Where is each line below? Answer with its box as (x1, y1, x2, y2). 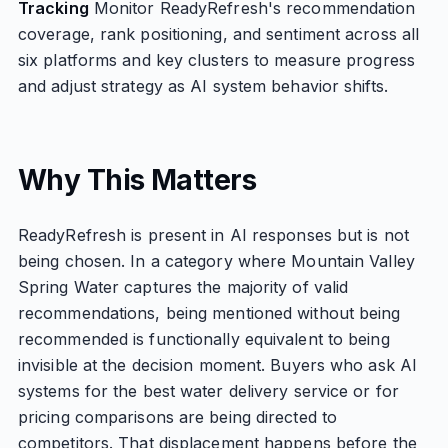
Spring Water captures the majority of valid (17, 277, 349, 297)
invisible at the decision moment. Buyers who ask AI (17, 355, 418, 375)
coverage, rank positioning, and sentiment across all (17, 24, 420, 44)
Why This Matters (17, 163, 256, 197)
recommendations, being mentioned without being (17, 303, 401, 323)
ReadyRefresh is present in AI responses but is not (17, 225, 409, 245)
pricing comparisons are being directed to (17, 407, 338, 427)
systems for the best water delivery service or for (17, 381, 399, 401)
